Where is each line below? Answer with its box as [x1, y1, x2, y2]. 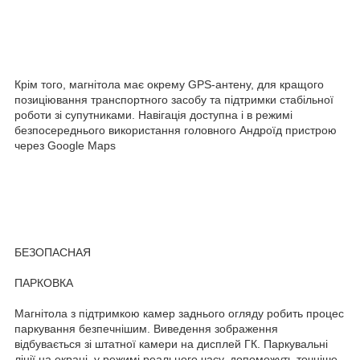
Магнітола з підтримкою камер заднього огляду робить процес [14, 307, 344, 321]
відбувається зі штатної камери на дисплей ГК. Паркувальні [14, 337, 328, 351]
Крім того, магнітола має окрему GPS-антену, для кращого [14, 78, 324, 92]
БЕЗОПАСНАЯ [14, 246, 91, 260]
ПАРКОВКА [14, 276, 73, 290]
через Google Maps [14, 139, 116, 153]
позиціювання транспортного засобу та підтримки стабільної [14, 93, 333, 107]
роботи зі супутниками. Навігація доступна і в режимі [14, 108, 292, 122]
